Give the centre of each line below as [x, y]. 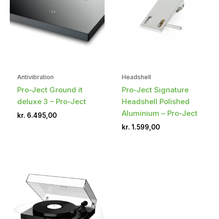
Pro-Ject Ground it [50, 90]
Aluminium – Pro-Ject [160, 113]
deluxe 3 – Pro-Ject [52, 102]
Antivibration [35, 77]
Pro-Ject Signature [155, 90]
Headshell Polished [156, 102]
